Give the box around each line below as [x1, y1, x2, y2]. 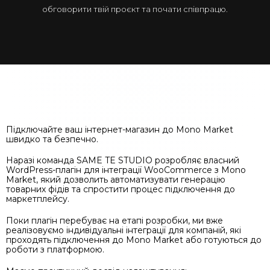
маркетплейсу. [6, 193, 69, 205]
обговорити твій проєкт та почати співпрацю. [42, 4, 228, 14]
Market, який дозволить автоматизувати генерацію [6, 174, 225, 186]
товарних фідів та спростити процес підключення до [6, 184, 235, 195]
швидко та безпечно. [6, 133, 98, 145]
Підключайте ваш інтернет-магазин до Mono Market [6, 124, 233, 135]
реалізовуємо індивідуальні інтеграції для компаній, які [6, 224, 241, 236]
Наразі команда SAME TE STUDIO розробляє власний [6, 155, 239, 166]
